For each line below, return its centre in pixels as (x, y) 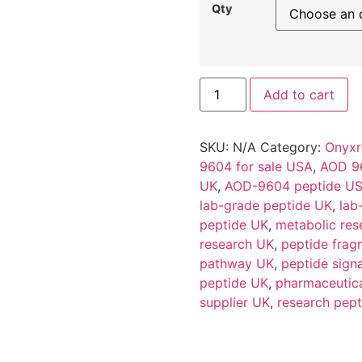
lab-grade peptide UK (265, 206)
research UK (236, 244)
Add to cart (299, 95)
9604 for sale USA (256, 167)
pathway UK (236, 264)
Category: (292, 147)
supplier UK (234, 303)
